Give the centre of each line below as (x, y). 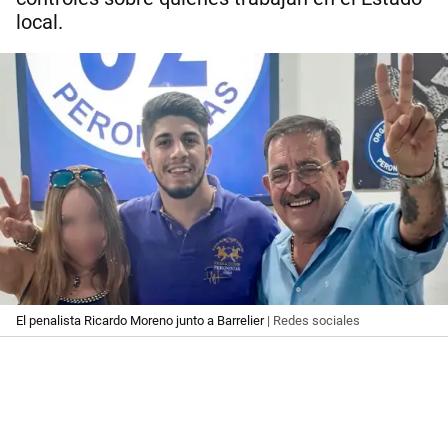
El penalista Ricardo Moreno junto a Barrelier (140, 320)
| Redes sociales (312, 320)
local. (39, 23)
